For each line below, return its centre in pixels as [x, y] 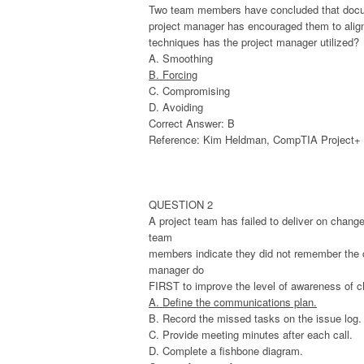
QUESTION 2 [181, 205]
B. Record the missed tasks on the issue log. [255, 318]
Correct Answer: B [192, 123]
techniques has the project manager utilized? [254, 42]
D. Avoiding [176, 107]
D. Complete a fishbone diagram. [226, 351]
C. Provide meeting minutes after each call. [251, 335]
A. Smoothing [181, 58]
